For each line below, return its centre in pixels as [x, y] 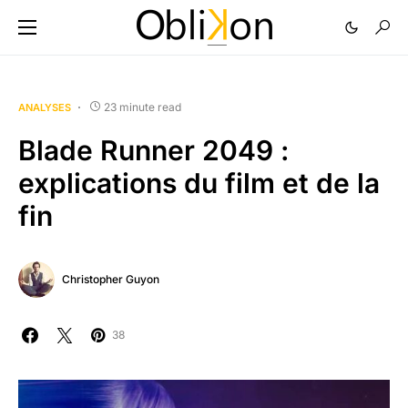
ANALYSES [45, 107]
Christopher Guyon [111, 279]
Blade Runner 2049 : [154, 150]
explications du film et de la [199, 183]
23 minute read [143, 107]
